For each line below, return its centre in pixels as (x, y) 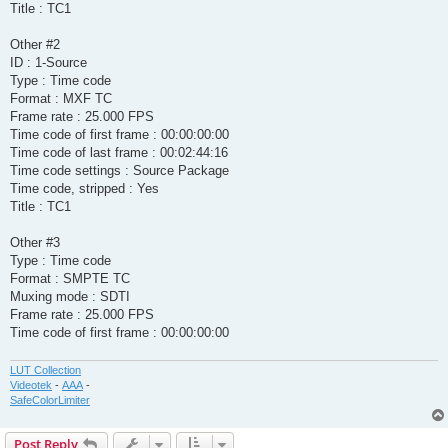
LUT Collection (45, 369)
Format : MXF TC (61, 99)
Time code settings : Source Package (119, 171)
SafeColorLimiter (50, 399)
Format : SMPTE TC (70, 279)
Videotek (31, 384)
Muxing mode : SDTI (70, 297)
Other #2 (35, 45)
